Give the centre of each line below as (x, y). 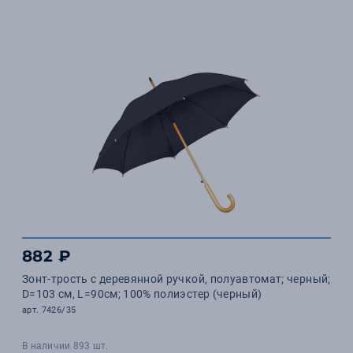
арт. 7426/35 (49, 310)
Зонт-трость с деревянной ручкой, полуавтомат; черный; (176, 279)
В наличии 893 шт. (65, 346)
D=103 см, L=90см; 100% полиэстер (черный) (142, 294)
